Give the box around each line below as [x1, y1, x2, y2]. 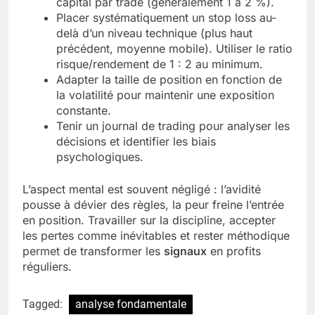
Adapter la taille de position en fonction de [56, 72, 282, 86]
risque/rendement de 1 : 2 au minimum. [56, 56, 263, 71]
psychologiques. [56, 149, 143, 164]
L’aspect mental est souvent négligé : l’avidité [22, 181, 261, 196]
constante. [56, 103, 111, 117]
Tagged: [22, 297, 65, 311]
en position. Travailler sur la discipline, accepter [22, 212, 276, 227]
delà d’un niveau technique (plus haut [56, 25, 252, 40]
